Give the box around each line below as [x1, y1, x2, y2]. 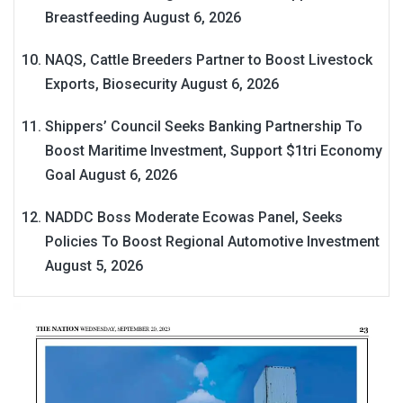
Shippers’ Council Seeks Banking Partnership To [45, 117, 363, 135]
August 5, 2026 [45, 256, 143, 274]
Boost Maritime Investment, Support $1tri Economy [45, 141, 382, 159]
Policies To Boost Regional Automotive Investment [45, 232, 380, 250]
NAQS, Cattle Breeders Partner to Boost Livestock [45, 50, 372, 68]
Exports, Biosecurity [45, 75, 177, 93]
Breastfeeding [45, 8, 139, 26]
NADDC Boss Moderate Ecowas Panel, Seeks [45, 208, 343, 226]
